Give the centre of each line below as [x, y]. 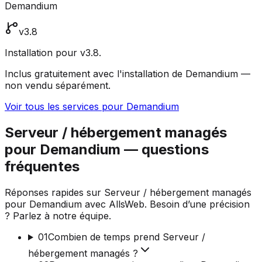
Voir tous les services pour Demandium [92, 107]
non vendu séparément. [58, 86]
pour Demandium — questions [107, 150]
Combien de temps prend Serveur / [126, 237]
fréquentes [42, 167]
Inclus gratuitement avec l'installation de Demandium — [127, 74]
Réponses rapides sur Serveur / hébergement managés [128, 193]
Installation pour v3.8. [53, 53]
